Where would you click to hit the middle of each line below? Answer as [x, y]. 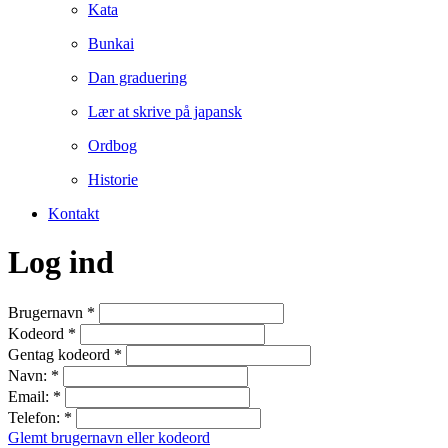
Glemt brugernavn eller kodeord [109, 437]
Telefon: [36, 417]
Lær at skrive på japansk [165, 111]
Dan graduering [137, 77]
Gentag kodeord [61, 354]
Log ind [61, 262]
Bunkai [111, 43]
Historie [113, 179]
